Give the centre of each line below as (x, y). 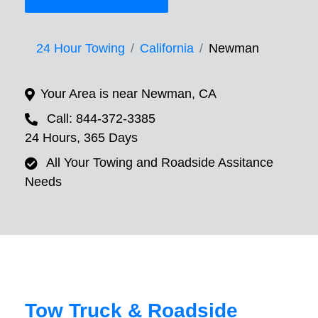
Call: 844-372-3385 (101, 119)
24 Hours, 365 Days (81, 138)
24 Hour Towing (81, 49)
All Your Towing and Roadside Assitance (160, 163)
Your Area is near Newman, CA (128, 94)
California (167, 49)
